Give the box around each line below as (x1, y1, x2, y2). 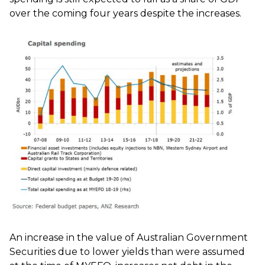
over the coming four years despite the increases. (9, 8, 241, 20)
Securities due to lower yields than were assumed (9, 245, 245, 257)
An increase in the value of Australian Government (9, 231, 248, 243)
